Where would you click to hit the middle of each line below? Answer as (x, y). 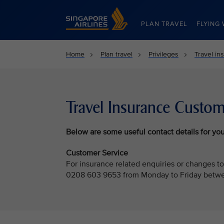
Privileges (163, 54)
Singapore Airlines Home (104, 11)
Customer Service (97, 153)
